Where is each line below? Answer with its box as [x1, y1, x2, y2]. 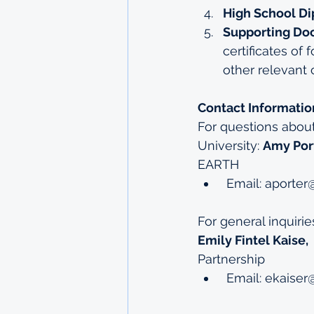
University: [198, 138, 263, 153]
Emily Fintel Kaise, [198, 233, 311, 247]
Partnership [198, 252, 265, 266]
